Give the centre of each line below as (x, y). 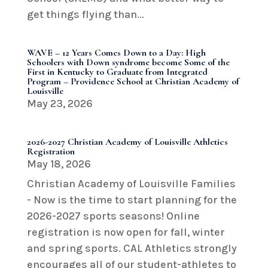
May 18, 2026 (59, 164)
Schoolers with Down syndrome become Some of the (128, 62)
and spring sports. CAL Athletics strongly (132, 248)
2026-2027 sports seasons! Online (113, 216)
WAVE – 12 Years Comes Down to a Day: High (116, 52)
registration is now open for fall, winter (126, 232)
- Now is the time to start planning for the (132, 200)
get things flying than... (85, 14)
